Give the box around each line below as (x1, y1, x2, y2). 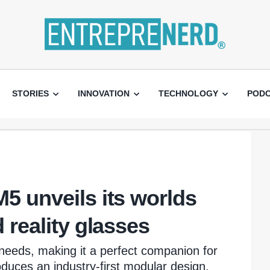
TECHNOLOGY (159, 89, 218, 99)
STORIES (12, 89, 49, 99)
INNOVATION (78, 89, 130, 99)
